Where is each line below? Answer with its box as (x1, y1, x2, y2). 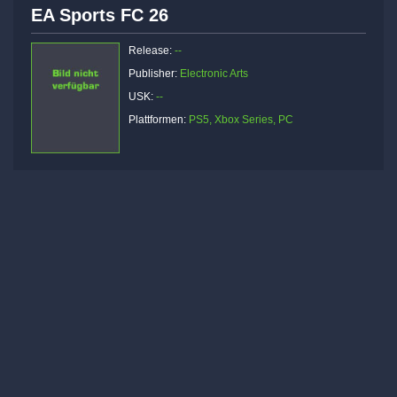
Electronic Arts (180, 67, 248, 81)
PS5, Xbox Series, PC (189, 113, 293, 127)
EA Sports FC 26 (31, 5, 168, 26)
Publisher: (128, 67, 180, 81)
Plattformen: (128, 113, 189, 127)
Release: (128, 44, 175, 58)
